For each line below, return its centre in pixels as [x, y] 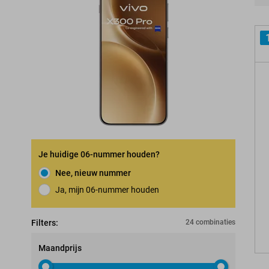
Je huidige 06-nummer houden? [99, 154]
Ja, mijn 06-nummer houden [107, 190]
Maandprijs [60, 248]
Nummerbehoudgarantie [101, 210]
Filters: [45, 223]
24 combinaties [210, 222]
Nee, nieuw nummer [93, 173]
